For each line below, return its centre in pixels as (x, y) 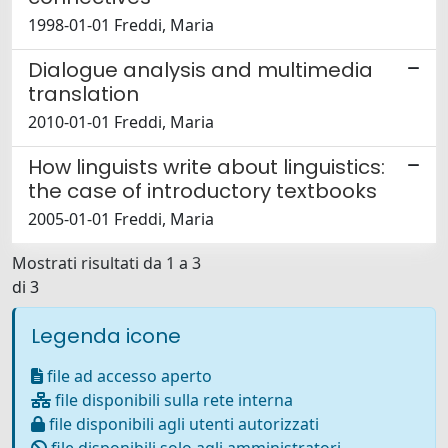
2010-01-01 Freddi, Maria (121, 121)
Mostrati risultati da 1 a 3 (106, 262)
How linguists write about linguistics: (206, 166)
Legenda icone (106, 335)
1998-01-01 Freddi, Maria (121, 24)
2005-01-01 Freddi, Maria (121, 218)
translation (83, 93)
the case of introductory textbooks (202, 190)
